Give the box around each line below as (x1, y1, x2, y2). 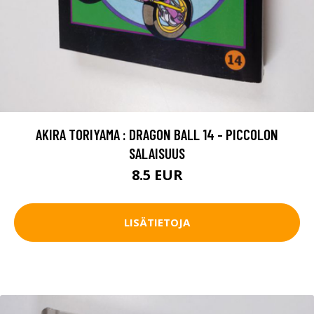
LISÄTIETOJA (124, 215, 190, 230)
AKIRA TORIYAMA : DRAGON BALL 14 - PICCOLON (36, 125, 278, 143)
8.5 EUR (131, 165, 183, 184)
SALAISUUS (129, 144, 185, 162)
